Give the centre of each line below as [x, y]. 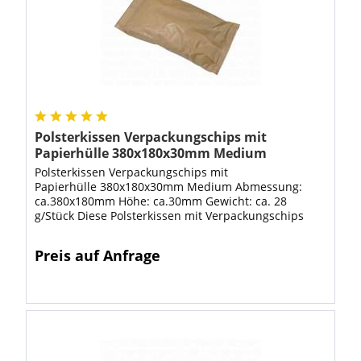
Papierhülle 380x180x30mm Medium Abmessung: [169, 187]
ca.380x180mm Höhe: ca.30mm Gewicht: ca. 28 [161, 201]
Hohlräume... [70, 245]
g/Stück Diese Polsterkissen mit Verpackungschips [170, 216]
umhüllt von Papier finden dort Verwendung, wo [165, 230]
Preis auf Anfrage [98, 256]
